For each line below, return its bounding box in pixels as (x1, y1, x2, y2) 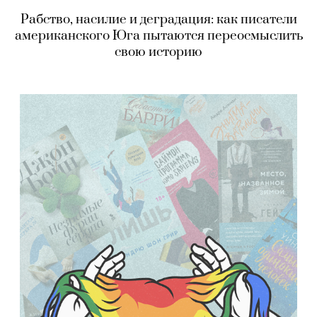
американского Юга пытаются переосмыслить (14, 28, 303, 45)
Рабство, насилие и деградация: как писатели (20, 11, 297, 28)
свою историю (115, 44, 202, 61)
